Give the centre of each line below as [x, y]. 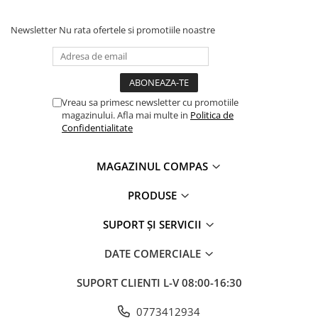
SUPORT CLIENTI [120, 283]
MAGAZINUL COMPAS [154, 166]
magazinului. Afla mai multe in [126, 115]
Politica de [212, 115]
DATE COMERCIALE [154, 254]
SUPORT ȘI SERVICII [154, 225]
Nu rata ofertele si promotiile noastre [137, 30]
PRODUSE [154, 196]
